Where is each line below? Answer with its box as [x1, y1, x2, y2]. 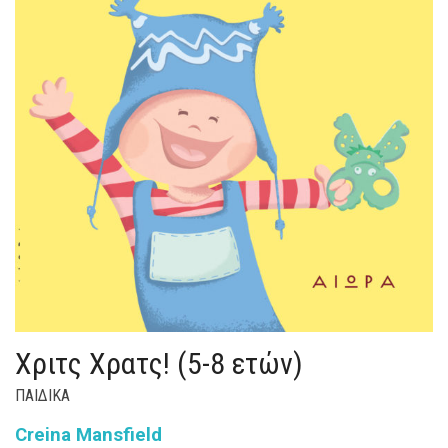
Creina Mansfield [15, 423, 162, 446]
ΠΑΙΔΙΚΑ [15, 385, 70, 405]
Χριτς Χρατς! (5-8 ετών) [15, 345, 303, 381]
